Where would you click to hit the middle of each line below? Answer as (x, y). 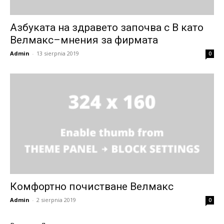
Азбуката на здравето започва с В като (107, 27)
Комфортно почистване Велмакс (92, 187)
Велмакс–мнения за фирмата (84, 40)
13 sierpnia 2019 (58, 53)
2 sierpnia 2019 (56, 200)
